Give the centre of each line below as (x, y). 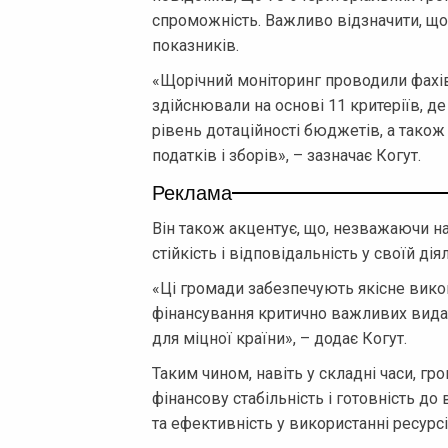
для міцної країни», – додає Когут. (279, 338)
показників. (195, 45)
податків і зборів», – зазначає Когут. (286, 155)
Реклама (192, 191)
